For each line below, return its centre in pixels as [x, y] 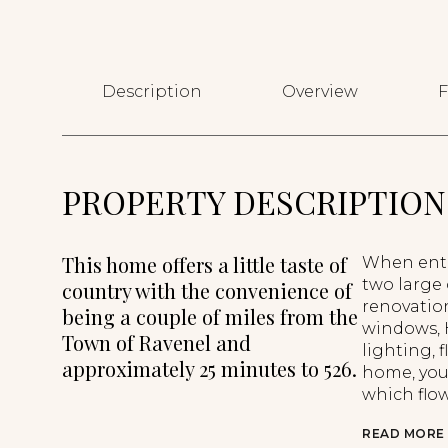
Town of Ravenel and [156, 342]
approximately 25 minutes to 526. [209, 368]
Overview [320, 91]
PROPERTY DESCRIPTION [254, 201]
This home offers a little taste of [204, 264]
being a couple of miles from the [210, 316]
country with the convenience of [207, 290]
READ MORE [403, 433]
